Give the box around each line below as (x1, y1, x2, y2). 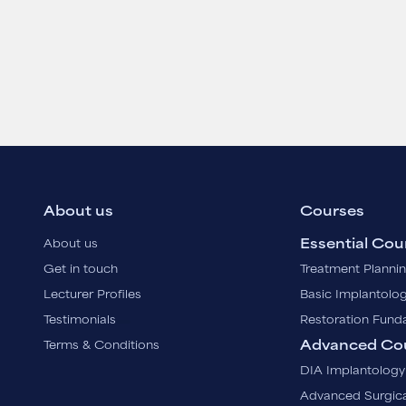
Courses (299, 206, 364, 219)
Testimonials (43, 316, 117, 326)
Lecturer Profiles (43, 291, 142, 301)
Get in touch (43, 266, 119, 275)
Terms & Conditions (43, 342, 160, 352)
